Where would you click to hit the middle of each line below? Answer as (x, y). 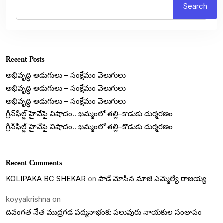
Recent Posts (25, 59)
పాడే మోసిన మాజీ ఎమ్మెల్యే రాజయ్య (152, 179)
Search (195, 6)
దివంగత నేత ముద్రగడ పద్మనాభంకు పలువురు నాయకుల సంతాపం (104, 212)
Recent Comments (34, 163)
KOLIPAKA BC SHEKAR (46, 179)
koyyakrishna (28, 199)
